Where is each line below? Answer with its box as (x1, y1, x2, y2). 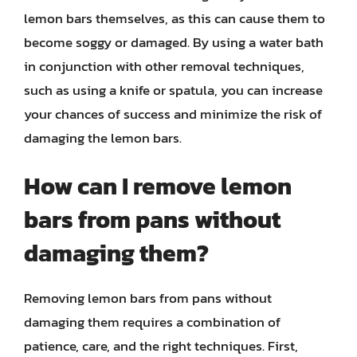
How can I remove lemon (24, 168, 292, 204)
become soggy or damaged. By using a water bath (24, 31, 324, 53)
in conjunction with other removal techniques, (24, 55, 304, 76)
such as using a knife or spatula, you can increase (24, 79, 323, 100)
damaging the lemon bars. (24, 127, 182, 148)
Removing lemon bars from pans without (24, 288, 272, 308)
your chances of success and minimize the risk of (24, 103, 322, 124)
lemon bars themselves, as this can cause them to (24, 7, 325, 29)
